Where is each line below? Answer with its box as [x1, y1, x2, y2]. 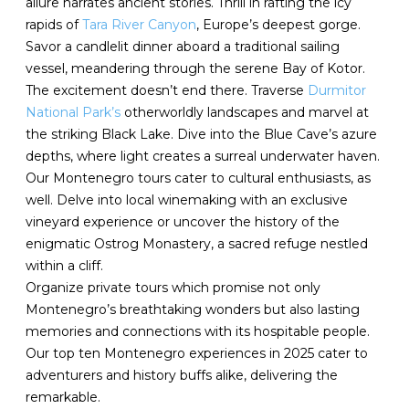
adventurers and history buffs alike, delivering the [26, 367, 339, 383]
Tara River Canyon [82, 16, 197, 33]
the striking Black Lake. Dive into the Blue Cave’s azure [26, 126, 378, 142]
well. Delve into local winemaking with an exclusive [26, 192, 349, 208]
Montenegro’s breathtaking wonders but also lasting [26, 301, 361, 318]
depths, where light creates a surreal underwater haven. [26, 148, 381, 164]
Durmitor [308, 82, 367, 99]
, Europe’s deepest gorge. [196, 16, 362, 33]
